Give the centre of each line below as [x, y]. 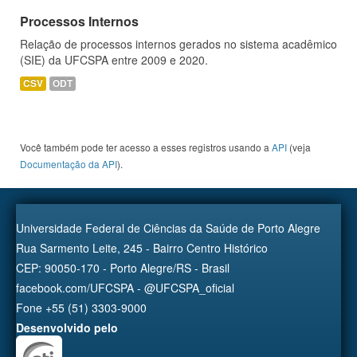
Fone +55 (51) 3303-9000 [81, 308]
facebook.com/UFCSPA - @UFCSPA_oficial [125, 288]
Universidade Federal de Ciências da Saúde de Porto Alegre [168, 228]
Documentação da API [69, 164]
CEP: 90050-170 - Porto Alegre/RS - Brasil [123, 268]
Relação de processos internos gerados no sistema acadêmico [178, 44]
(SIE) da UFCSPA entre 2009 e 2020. [114, 60]
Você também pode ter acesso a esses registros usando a [146, 147]
